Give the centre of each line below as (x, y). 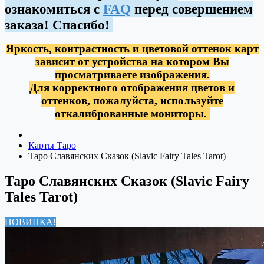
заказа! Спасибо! (59, 25)
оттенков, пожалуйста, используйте (132, 100)
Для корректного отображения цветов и (132, 88)
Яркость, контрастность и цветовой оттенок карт (132, 49)
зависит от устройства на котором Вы (132, 62)
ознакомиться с (54, 9)
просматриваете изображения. (132, 75)
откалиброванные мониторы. (132, 113)
